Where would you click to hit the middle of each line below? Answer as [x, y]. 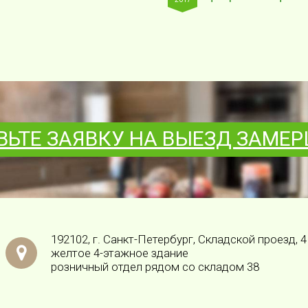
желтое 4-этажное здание [120, 253]
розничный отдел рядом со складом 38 [155, 266]
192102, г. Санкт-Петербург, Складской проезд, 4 [179, 239]
